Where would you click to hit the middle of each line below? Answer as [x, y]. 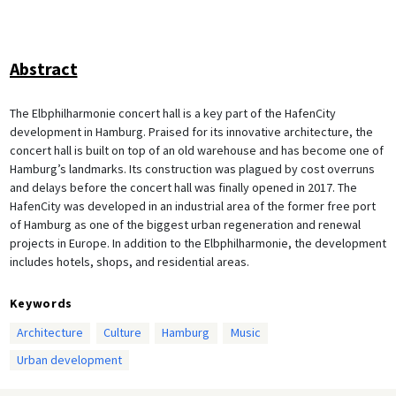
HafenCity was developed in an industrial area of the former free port [192, 206]
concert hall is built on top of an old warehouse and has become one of [196, 150]
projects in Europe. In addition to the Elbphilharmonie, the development [198, 243]
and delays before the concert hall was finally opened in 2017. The [183, 187]
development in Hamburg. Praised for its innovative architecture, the [191, 131]
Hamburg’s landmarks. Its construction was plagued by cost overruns [192, 168]
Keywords [41, 303]
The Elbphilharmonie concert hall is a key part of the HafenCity [172, 113]
